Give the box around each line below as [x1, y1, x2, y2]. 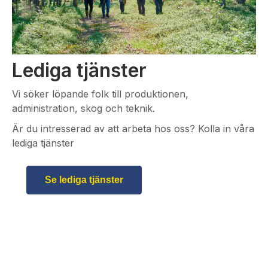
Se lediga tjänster [45, 174, 123, 185]
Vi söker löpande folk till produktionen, [12, 87, 188, 100]
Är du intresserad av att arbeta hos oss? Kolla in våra [12, 122, 254, 135]
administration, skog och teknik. [12, 102, 155, 114]
